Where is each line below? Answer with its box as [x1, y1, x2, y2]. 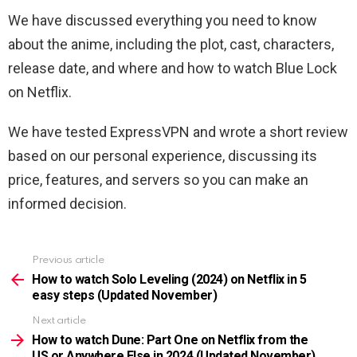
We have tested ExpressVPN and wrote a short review [8, 124, 348, 141]
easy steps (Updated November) [32, 288, 218, 304]
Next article [32, 316, 86, 327]
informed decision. [8, 195, 127, 213]
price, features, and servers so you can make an [8, 171, 308, 189]
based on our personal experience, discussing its [8, 147, 317, 165]
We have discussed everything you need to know [8, 12, 317, 29]
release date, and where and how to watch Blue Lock [8, 60, 337, 77]
